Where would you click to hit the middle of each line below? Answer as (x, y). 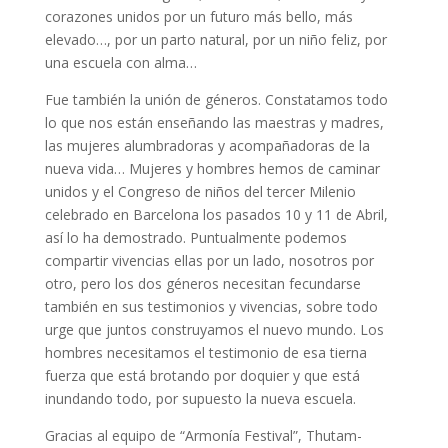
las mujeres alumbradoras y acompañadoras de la (207, 145)
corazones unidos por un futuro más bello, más (198, 16)
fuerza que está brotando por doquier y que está (202, 375)
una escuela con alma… (120, 62)
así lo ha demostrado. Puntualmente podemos (195, 237)
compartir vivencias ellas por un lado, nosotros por (209, 260)
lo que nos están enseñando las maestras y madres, (214, 122)
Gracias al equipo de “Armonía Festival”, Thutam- (203, 435)
